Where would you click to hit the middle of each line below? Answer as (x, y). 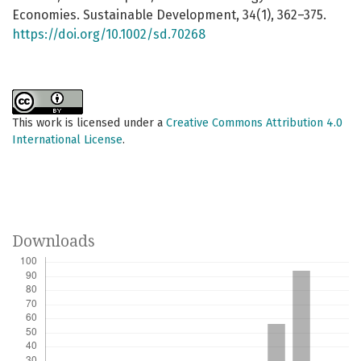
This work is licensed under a (89, 123)
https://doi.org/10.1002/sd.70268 (109, 35)
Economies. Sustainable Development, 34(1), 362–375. (169, 15)
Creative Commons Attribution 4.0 (254, 123)
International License (67, 140)
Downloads (54, 242)
